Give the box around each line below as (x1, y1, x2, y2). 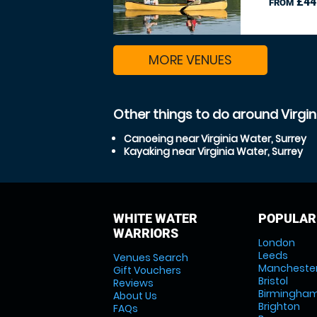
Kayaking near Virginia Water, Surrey (124, 144, 303, 158)
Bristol (258, 274, 288, 288)
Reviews (113, 276, 154, 290)
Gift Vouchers (113, 263, 181, 277)
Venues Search (113, 250, 188, 265)
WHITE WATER (113, 211, 197, 226)
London (258, 236, 295, 250)
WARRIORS (113, 226, 178, 241)
